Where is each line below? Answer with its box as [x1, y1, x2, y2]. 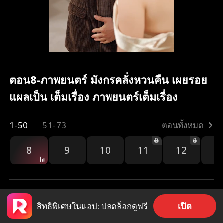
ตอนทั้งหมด [161, 119, 204, 131]
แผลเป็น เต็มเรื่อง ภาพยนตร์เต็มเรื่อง [9, 89, 178, 104]
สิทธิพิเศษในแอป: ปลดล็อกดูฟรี [37, 200, 148, 212]
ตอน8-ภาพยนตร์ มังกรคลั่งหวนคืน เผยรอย [9, 72, 208, 87]
